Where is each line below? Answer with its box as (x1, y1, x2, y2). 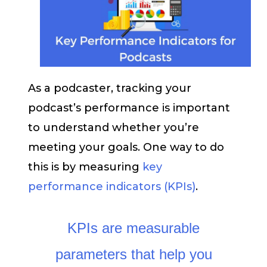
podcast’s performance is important (28, 101, 230, 114)
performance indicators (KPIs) (28, 179, 195, 193)
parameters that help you (55, 246, 212, 263)
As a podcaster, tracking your (28, 81, 191, 95)
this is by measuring (28, 160, 142, 173)
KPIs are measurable (67, 220, 200, 237)
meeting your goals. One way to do (28, 140, 224, 154)
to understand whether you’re (28, 120, 199, 134)
